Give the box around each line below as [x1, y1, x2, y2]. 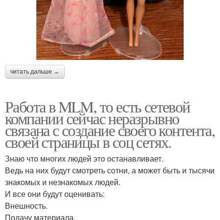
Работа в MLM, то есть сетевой [5, 95, 190, 117]
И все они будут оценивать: [5, 188, 105, 199]
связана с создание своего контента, [5, 119, 215, 140]
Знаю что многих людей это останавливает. [5, 152, 164, 164]
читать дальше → [10, 68, 59, 75]
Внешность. [5, 199, 48, 211]
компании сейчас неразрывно [5, 107, 179, 129]
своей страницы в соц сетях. [5, 131, 171, 152]
